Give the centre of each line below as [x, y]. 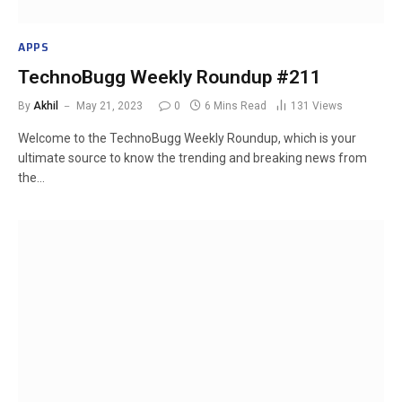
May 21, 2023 [109, 106]
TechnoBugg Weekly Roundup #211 [170, 77]
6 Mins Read [236, 106]
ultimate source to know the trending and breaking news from [192, 158]
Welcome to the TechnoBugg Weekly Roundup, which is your [187, 138]
